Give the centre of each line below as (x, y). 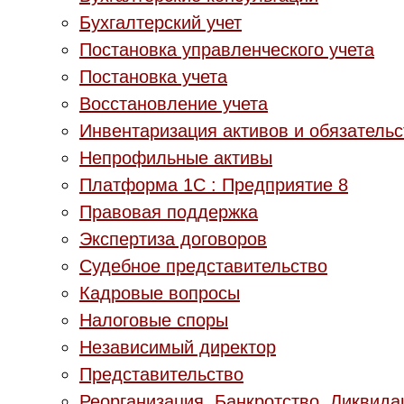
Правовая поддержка (169, 212)
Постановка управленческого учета (227, 50)
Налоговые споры (154, 320)
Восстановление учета (174, 104)
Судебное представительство (203, 266)
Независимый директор (178, 347)
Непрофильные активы (176, 158)
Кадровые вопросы (160, 293)
